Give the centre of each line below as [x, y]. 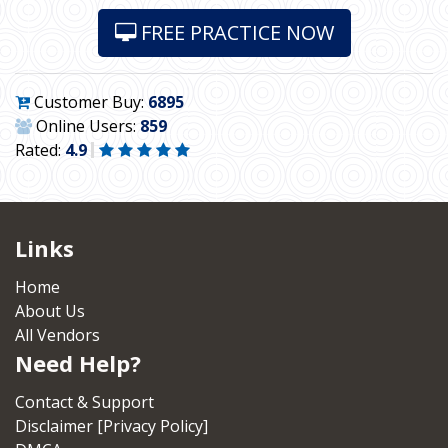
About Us [50, 311]
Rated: [40, 150]
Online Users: [86, 126]
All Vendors [57, 335]
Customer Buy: [89, 102]
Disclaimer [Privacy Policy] [111, 426]
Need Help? [78, 363]
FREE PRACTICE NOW [234, 32]
